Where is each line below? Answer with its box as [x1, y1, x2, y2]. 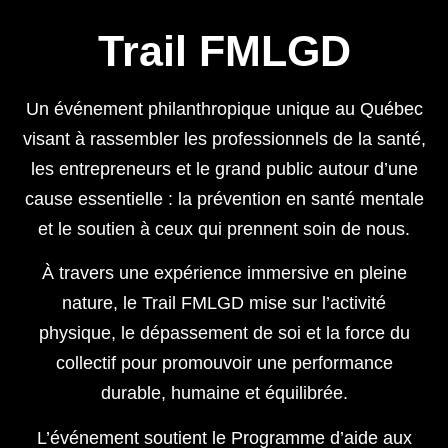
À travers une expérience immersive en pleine [41, 263, 407, 284]
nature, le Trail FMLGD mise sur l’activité [62, 293, 386, 314]
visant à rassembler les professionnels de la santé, [22, 128, 426, 149]
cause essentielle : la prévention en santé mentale [24, 188, 424, 209]
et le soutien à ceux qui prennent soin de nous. [38, 218, 410, 239]
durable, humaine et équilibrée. [100, 383, 348, 404]
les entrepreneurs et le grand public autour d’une [30, 158, 418, 179]
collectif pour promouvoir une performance [55, 353, 393, 374]
